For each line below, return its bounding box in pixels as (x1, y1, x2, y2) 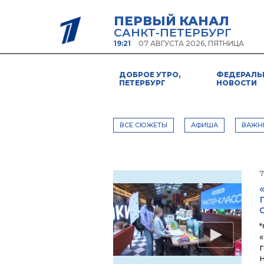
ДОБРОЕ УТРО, (119, 70, 181, 79)
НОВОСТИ (216, 78, 257, 87)
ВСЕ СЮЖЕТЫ (120, 121, 167, 129)
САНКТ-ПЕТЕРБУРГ (114, 26, 232, 39)
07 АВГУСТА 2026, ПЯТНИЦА (138, 39, 244, 48)
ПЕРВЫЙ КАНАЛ (114, 14, 229, 28)
